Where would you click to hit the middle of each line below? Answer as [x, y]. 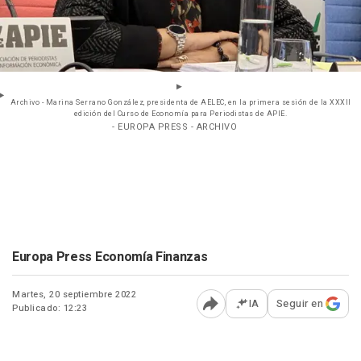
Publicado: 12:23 [50, 309]
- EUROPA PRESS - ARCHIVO [174, 127]
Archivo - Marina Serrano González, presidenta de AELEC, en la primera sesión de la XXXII [180, 103]
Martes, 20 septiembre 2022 [74, 295]
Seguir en [299, 304]
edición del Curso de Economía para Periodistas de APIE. [180, 114]
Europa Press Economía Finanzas [110, 257]
